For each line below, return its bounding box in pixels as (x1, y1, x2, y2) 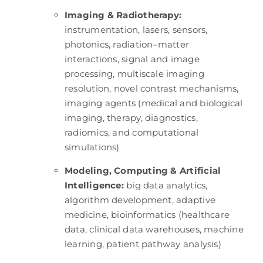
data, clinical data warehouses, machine (64, 223, 244, 235)
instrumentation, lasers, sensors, (64, 23, 208, 35)
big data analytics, (123, 179, 208, 191)
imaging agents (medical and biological (64, 97, 243, 109)
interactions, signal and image (64, 53, 200, 65)
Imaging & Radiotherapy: (64, 9, 182, 21)
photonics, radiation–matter (64, 38, 190, 50)
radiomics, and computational (64, 126, 199, 138)
